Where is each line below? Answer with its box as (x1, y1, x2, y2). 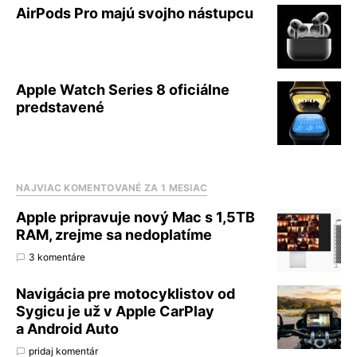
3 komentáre (29, 251, 85, 264)
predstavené (16, 99, 104, 116)
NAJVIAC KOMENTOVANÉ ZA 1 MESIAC (16, 182, 208, 194)
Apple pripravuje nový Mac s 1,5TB (16, 209, 255, 226)
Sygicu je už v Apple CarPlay (16, 303, 214, 320)
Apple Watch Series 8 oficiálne (16, 81, 229, 99)
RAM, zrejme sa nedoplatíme (16, 226, 212, 244)
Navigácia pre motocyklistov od (16, 285, 235, 303)
